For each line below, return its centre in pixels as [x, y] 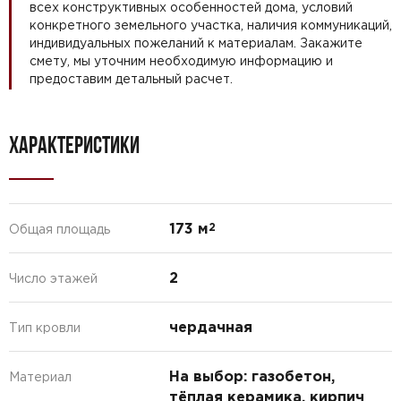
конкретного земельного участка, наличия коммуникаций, [211, 25]
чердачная [210, 326]
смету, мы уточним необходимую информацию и [181, 60]
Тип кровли [45, 327]
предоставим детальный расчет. [131, 78]
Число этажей [53, 278]
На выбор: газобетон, [252, 375]
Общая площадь [60, 229]
